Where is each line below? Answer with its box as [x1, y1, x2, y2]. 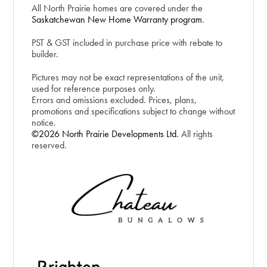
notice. [32, 116, 57, 129]
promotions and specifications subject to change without [32, 104, 235, 117]
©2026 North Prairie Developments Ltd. [32, 127, 179, 140]
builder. [32, 47, 59, 60]
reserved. [32, 138, 67, 151]
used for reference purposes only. [32, 82, 156, 95]
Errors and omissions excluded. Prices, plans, [32, 93, 197, 106]
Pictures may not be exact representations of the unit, [32, 70, 225, 83]
